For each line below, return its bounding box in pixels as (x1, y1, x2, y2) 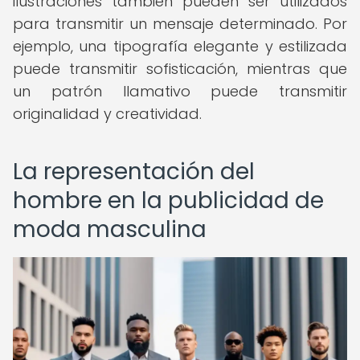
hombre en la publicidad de (13, 185, 324, 216)
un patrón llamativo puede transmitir (13, 81, 347, 101)
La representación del (13, 156, 255, 187)
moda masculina (13, 214, 207, 245)
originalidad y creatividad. (13, 104, 202, 124)
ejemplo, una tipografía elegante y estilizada (13, 36, 347, 56)
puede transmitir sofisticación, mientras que (13, 59, 347, 79)
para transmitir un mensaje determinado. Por (13, 14, 347, 34)
